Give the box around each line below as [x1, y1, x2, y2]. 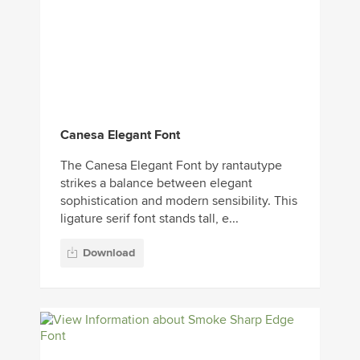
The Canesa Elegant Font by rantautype [60, 157, 282, 174]
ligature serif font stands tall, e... [60, 211, 239, 227]
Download [83, 246, 135, 260]
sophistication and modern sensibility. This [60, 193, 297, 209]
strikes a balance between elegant [60, 175, 252, 191]
